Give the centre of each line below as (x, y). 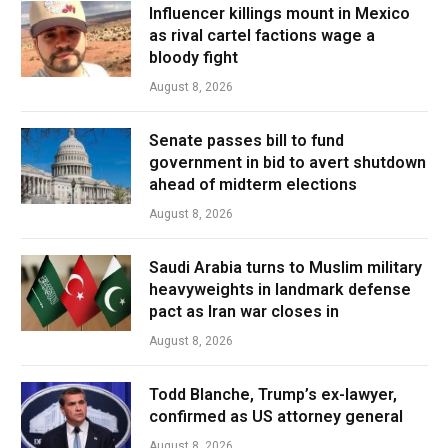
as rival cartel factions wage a (262, 36)
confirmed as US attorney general (276, 417)
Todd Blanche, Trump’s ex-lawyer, (273, 395)
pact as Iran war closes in (244, 312)
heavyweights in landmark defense (280, 290)
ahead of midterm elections (253, 185)
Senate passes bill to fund (246, 141)
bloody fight (193, 58)
